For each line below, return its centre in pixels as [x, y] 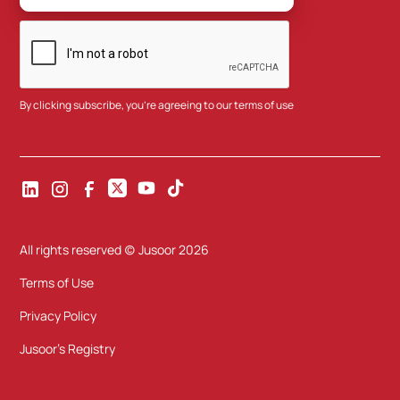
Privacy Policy [58, 315]
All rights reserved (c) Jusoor [98, 249]
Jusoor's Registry [68, 348]
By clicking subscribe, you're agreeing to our [127, 105]
